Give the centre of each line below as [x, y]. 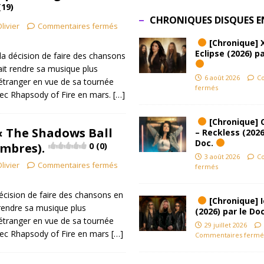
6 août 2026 [222, 77]
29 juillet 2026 [225, 225]
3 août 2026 [222, 156]
